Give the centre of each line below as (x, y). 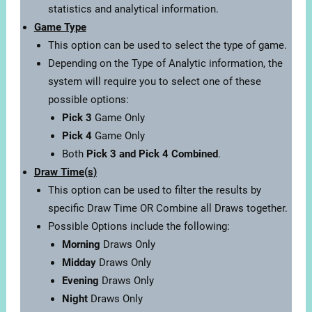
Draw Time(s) (65, 172)
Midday (80, 263)
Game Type (60, 28)
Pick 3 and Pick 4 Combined (152, 154)
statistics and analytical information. (133, 9)
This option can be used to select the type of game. (167, 46)
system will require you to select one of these (154, 82)
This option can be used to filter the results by (154, 190)
